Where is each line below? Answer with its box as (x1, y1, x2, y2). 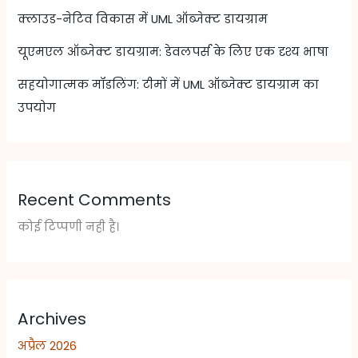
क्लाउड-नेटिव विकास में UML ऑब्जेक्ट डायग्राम (18, 10, 268, 27)
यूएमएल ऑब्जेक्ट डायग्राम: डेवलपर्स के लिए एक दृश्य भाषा (18, 43, 329, 60)
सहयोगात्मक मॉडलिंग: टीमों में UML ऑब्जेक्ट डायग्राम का (18, 76, 320, 93)
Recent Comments (18, 188, 172, 211)
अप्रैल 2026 (18, 338, 78, 355)
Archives (18, 308, 87, 331)
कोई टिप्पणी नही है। (18, 218, 120, 235)
